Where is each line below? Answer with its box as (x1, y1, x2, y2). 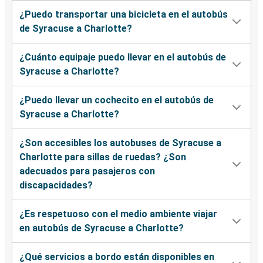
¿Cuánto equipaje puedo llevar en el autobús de (19, 52, 226, 63)
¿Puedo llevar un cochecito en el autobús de (19, 95, 214, 106)
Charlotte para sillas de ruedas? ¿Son (19, 151, 186, 163)
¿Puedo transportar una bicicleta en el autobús (19, 9, 228, 21)
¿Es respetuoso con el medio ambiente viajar (19, 208, 217, 220)
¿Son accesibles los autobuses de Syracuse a (19, 137, 221, 149)
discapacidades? (19, 180, 93, 191)
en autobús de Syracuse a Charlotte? (19, 222, 184, 234)
